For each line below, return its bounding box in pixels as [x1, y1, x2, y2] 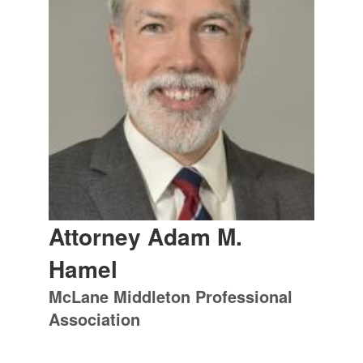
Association [49, 306, 140, 331]
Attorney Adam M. [49, 219, 242, 253]
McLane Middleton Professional [49, 284, 293, 308]
